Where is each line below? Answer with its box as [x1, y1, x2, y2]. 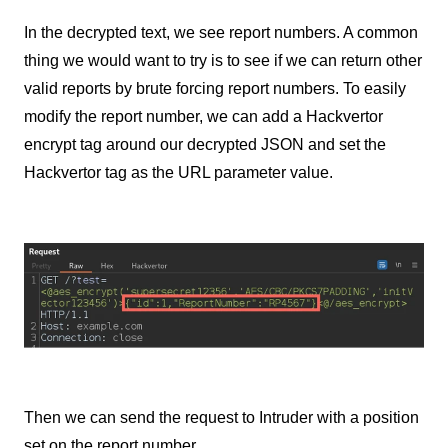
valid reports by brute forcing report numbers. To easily [24, 80, 406, 98]
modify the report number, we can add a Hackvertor [24, 108, 383, 126]
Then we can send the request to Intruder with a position [24, 408, 419, 426]
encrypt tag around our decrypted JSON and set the [24, 136, 386, 154]
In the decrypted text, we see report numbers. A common [24, 24, 418, 42]
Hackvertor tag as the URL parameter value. [24, 164, 333, 182]
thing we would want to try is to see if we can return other [24, 52, 422, 70]
